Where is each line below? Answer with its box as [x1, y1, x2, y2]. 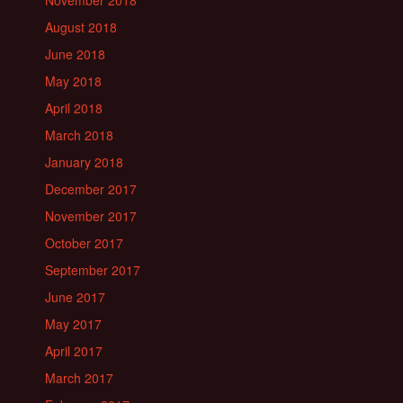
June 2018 [45, 44, 105, 63]
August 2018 [45, 17, 117, 36]
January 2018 [45, 152, 123, 171]
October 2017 [45, 233, 123, 252]
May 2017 [45, 314, 102, 333]
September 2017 [45, 260, 140, 279]
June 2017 [45, 287, 105, 306]
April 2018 [45, 98, 103, 117]
